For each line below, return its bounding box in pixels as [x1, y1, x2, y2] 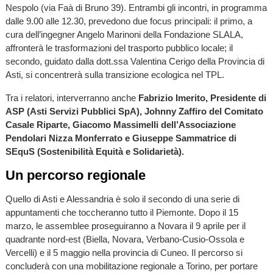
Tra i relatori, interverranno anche [5, 92, 136, 103]
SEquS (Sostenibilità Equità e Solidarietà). [5, 146, 184, 157]
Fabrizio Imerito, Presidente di [135, 92, 266, 103]
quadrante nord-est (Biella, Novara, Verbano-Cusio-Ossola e [5, 233, 244, 244]
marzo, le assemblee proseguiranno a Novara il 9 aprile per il [5, 220, 246, 231]
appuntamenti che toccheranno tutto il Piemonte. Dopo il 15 [5, 207, 238, 218]
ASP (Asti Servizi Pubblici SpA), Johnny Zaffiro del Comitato [5, 105, 263, 116]
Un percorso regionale [5, 167, 146, 183]
